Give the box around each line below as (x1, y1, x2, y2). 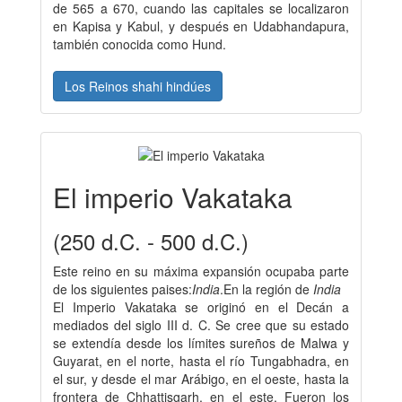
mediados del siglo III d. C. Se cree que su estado (53, 316, 349, 335)
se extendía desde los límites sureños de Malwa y (53, 334, 349, 353)
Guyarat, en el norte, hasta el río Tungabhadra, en (53, 352, 349, 371)
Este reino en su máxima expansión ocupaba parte (53, 262, 349, 281)
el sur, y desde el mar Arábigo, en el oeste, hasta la (53, 370, 349, 389)
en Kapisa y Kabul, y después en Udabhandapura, (53, 16, 349, 35)
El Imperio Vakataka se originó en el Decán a (53, 298, 349, 317)
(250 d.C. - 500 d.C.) (53, 225, 249, 258)
